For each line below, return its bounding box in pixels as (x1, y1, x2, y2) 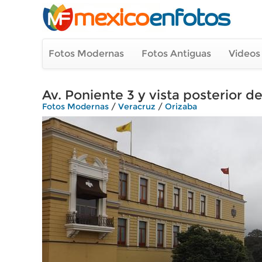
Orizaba (165, 101, 197, 112)
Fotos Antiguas (142, 48, 211, 59)
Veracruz (118, 101, 156, 112)
